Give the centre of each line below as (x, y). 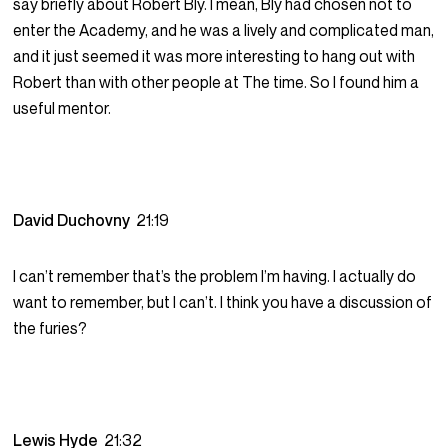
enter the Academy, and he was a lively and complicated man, (224, 30)
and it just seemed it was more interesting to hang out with (214, 56)
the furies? (50, 328)
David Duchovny (75, 220)
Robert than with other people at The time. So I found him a (216, 82)
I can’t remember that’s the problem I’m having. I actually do (215, 276)
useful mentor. (62, 108)
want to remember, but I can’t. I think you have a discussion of (223, 302)
